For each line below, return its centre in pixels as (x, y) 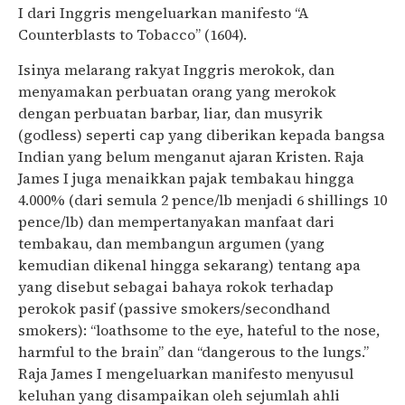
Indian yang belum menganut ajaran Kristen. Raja (191, 156)
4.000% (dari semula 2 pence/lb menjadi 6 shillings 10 (202, 199)
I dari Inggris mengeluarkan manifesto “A (163, 13)
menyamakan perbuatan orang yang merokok (177, 91)
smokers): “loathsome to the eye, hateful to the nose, (199, 330)
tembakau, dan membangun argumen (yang (171, 243)
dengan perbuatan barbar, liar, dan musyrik (170, 113)
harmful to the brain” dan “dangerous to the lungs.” (193, 351)
